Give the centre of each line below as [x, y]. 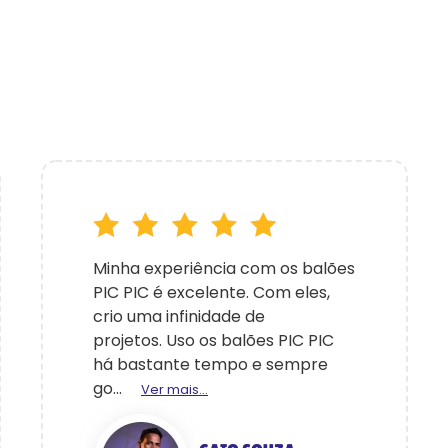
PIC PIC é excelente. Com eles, [211, 292]
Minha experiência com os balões [224, 268]
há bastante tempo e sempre [210, 364]
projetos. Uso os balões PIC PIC [213, 340]
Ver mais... [174, 389]
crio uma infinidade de [179, 316]
